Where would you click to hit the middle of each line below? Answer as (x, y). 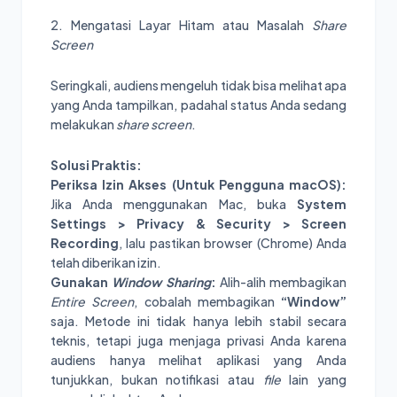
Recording (85, 242)
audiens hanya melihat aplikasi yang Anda (198, 359)
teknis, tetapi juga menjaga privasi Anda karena (198, 340)
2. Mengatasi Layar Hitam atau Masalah (181, 24)
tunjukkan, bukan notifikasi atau (157, 379)
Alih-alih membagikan (281, 281)
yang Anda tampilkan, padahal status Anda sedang (198, 104)
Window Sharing (161, 281)
